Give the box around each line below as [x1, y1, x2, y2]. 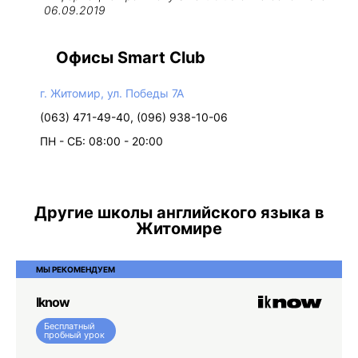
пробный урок [44, 329, 105, 340]
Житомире [136, 219, 222, 238]
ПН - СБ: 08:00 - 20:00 [40, 134, 163, 148]
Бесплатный [44, 320, 95, 332]
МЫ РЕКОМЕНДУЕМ [36, 265, 115, 274]
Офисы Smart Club [56, 48, 205, 67]
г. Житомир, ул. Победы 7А [40, 86, 184, 100]
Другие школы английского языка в [34, 203, 324, 222]
